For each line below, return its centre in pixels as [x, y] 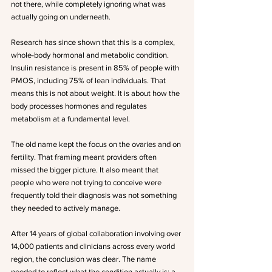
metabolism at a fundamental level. [70, 119]
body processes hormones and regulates [80, 106]
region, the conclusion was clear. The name [84, 259]
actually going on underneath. [61, 17]
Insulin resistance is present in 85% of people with [96, 68]
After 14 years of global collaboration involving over [97, 233]
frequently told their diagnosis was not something [95, 195]
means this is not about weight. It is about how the [96, 93]
